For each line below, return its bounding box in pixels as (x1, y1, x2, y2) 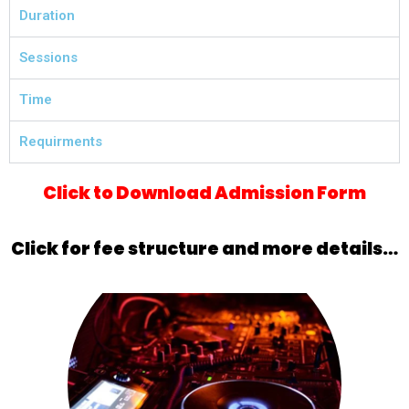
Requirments (19, 133, 102, 150)
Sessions (19, 49, 78, 66)
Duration (19, 7, 75, 24)
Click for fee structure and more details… (11, 236, 398, 261)
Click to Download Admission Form (43, 181, 366, 205)
